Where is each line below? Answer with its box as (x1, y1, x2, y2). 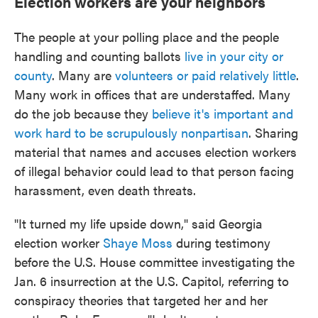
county (14, 66, 52, 84)
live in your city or (185, 47, 283, 65)
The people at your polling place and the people (14, 28, 279, 45)
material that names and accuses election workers (14, 143, 297, 160)
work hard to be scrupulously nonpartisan (14, 124, 248, 141)
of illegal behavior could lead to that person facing (14, 162, 294, 180)
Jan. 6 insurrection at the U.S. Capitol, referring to (14, 272, 289, 290)
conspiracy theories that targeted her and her (14, 291, 268, 309)
